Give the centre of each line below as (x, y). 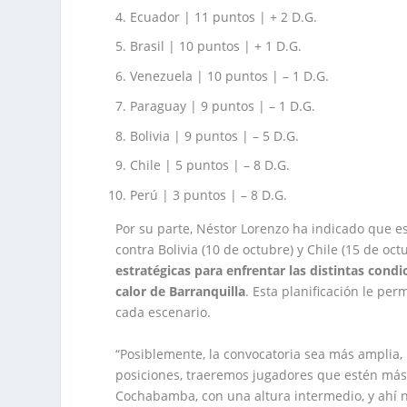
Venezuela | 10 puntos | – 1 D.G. (230, 76)
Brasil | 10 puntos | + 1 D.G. (216, 46)
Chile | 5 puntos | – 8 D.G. (210, 165)
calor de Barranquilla (181, 292)
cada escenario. (164, 313)
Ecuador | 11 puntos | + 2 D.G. (224, 16)
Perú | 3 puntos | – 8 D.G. (209, 195)
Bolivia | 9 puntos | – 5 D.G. (215, 135)
